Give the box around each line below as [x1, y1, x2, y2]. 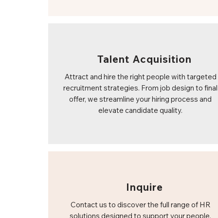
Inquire [126, 181, 163, 193]
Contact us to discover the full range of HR [70, 200, 211, 209]
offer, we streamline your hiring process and [69, 94, 212, 104]
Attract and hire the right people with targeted [64, 72, 217, 81]
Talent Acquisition [97, 53, 192, 65]
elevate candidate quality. [98, 106, 182, 115]
